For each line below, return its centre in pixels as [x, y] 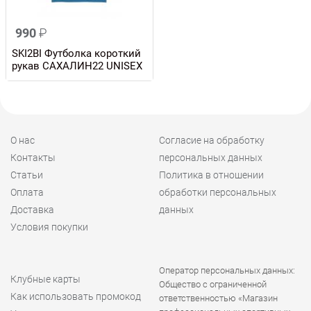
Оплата [27, 192]
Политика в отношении [211, 175]
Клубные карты [45, 279]
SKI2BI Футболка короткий [76, 53]
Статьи [27, 175]
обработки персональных [218, 192]
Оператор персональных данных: [227, 270]
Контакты [33, 157]
